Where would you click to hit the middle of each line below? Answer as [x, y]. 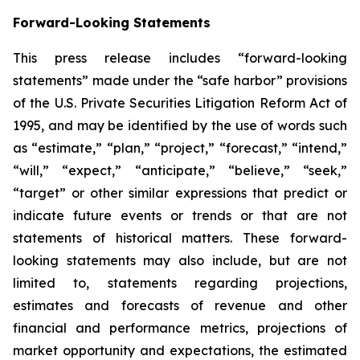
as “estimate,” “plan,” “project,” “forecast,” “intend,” [180, 147]
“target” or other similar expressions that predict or [180, 192]
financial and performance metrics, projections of [180, 327]
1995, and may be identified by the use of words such [180, 125]
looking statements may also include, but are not [180, 260]
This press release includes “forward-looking [180, 57]
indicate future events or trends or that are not [180, 215]
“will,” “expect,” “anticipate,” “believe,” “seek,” [180, 170]
